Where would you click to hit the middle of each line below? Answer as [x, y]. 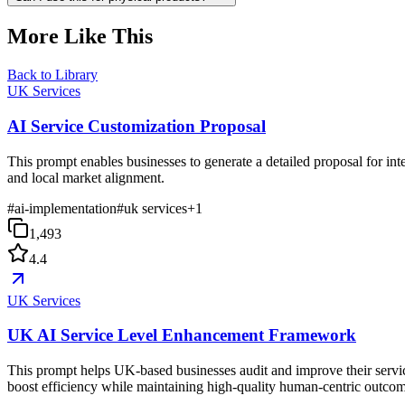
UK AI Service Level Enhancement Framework [182, 335]
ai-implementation [66, 208]
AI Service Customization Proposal [137, 126]
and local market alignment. [86, 177]
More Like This [80, 37]
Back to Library [52, 75]
